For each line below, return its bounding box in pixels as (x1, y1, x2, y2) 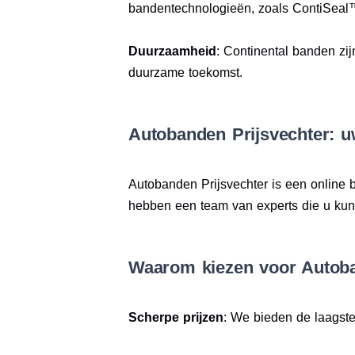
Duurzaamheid (128, 44, 216, 58)
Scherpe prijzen (128, 311, 223, 324)
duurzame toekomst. (128, 66, 242, 79)
